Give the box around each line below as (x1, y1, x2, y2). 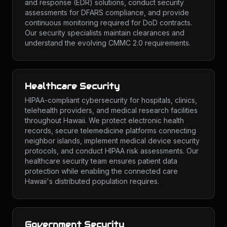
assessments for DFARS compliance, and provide (25, 8, 189, 17)
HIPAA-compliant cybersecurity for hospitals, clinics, (25, 96, 197, 104)
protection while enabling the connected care (25, 167, 178, 175)
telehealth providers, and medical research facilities (25, 106, 198, 115)
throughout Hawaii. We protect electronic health (25, 116, 184, 125)
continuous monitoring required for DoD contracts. (25, 18, 192, 27)
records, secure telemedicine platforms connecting (25, 126, 196, 135)
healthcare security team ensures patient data (25, 157, 177, 165)
